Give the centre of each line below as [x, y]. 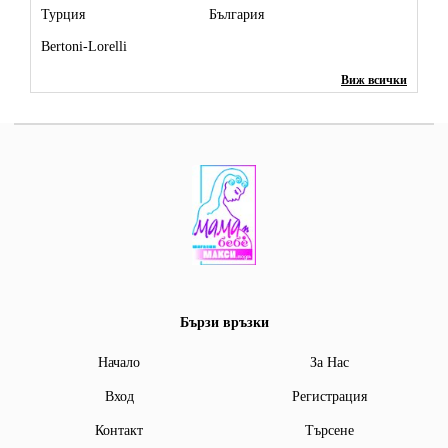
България [237, 15]
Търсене [329, 431]
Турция [63, 15]
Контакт [119, 431]
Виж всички [374, 80]
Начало [119, 363]
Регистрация [329, 397]
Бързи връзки [224, 323]
